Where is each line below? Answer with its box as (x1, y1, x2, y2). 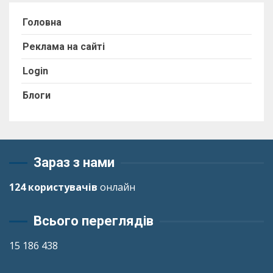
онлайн (97, 180, 135, 194)
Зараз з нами (34, 155, 115, 171)
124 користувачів (9, 180, 97, 194)
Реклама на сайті (23, 41, 105, 53)
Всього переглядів (34, 213, 154, 229)
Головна (23, 16, 62, 29)
